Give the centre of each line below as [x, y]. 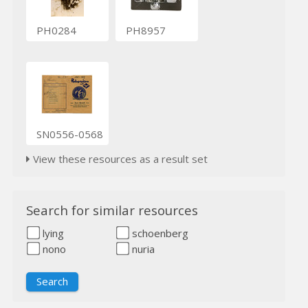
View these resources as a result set [119, 158]
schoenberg [158, 233]
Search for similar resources [112, 210]
